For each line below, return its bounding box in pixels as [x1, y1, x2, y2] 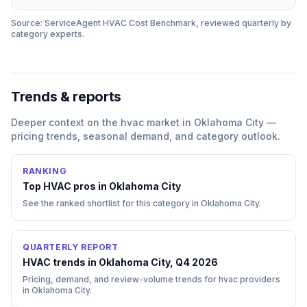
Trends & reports [11, 88, 122, 105]
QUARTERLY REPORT [23, 242, 119, 252]
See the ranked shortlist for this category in [23, 198, 201, 208]
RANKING [23, 166, 67, 176]
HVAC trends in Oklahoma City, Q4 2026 [23, 256, 218, 268]
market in [144, 116, 194, 128]
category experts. [11, 29, 84, 39]
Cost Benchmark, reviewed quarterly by [127, 18, 291, 28]
